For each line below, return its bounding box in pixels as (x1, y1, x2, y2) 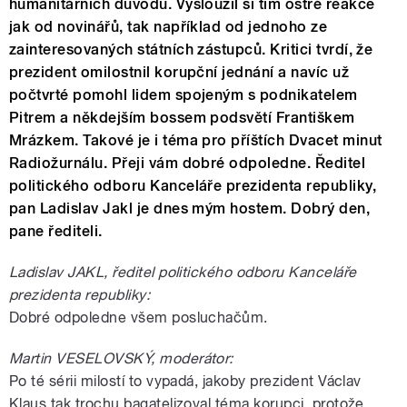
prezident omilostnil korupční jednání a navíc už (9, 63, 350, 81)
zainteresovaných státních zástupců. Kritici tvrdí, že (9, 40, 373, 58)
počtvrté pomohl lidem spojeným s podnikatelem (9, 85, 358, 104)
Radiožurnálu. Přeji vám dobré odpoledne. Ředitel (9, 154, 366, 172)
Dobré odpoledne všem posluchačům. (9, 308, 268, 326)
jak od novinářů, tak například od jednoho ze (9, 17, 328, 35)
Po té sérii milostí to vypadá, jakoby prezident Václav (9, 372, 362, 390)
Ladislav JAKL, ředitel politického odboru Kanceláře (9, 263, 357, 281)
